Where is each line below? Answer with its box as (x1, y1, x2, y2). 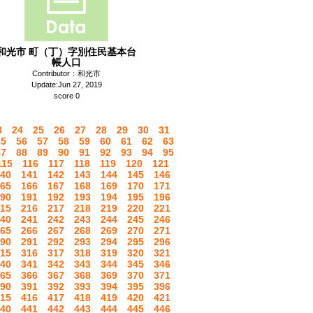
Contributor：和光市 (32, 69, 101, 78)
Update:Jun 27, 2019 (31, 80, 102, 89)
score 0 (53, 92, 80, 100)
